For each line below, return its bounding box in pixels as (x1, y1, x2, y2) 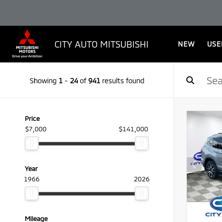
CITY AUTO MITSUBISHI (55, 39, 149, 50)
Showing (29, 76, 58, 85)
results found (100, 76, 144, 85)
